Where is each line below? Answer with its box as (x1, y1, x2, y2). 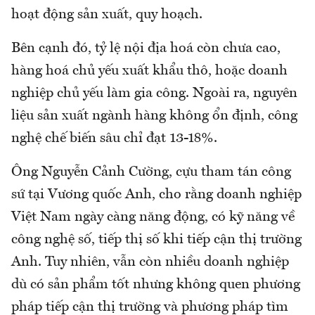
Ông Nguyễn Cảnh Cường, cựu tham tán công (11, 165, 291, 180)
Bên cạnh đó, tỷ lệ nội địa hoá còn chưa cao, (11, 41, 281, 56)
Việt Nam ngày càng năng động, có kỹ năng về (11, 210, 295, 225)
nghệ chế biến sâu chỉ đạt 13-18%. (11, 131, 217, 146)
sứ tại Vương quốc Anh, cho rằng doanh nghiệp (11, 188, 302, 202)
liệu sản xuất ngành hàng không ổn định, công (11, 109, 297, 124)
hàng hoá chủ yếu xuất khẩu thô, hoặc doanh (11, 64, 288, 79)
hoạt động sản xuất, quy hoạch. (11, 8, 202, 22)
